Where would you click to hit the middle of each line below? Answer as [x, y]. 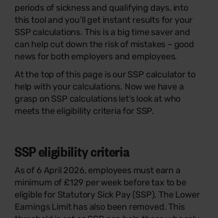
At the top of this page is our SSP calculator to [105, 74]
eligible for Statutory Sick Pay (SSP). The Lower [107, 194]
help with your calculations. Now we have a [99, 86]
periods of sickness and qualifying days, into [101, 8]
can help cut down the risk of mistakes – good [104, 44]
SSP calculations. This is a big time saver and [102, 32]
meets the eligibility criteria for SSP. [84, 111]
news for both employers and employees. [96, 56]
